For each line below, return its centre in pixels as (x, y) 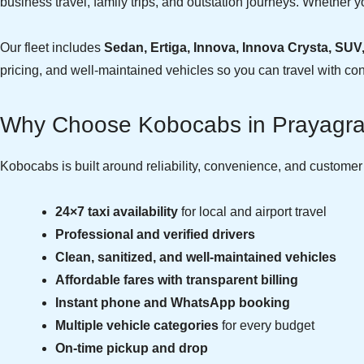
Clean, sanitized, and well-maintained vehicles (196, 257)
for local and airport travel (252, 212)
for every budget (266, 325)
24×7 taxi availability (117, 212)
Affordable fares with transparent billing (177, 280)
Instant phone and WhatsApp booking (173, 303)
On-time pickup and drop (132, 348)
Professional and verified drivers (155, 234)
